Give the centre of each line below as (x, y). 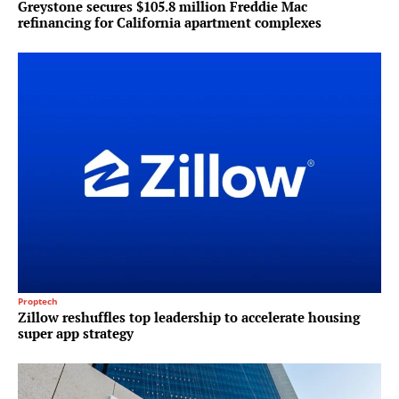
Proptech (38, 301)
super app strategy (76, 334)
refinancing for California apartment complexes (170, 23)
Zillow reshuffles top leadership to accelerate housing (189, 318)
